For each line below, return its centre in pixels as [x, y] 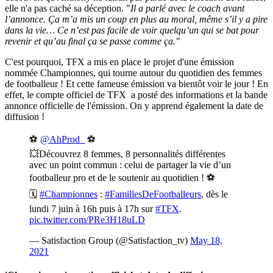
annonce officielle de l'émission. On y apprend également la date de [134, 106]
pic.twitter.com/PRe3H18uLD [87, 220]
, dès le [214, 194]
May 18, [206, 241]
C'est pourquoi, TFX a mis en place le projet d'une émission [119, 62]
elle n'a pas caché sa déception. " [68, 9]
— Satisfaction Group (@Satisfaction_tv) [110, 241]
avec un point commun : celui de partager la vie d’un [130, 165]
